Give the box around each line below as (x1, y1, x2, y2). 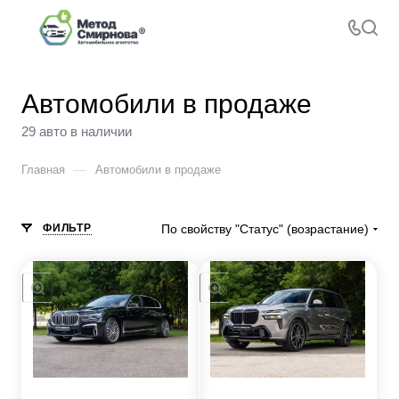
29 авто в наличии (21, 124, 132, 139)
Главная (21, 163, 65, 176)
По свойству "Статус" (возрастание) (161, 222, 369, 236)
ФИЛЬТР (43, 222, 92, 234)
